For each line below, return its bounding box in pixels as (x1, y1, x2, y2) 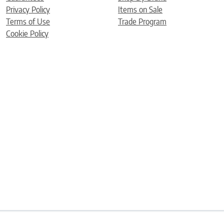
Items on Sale (118, 4, 162, 14)
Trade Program (118, 16, 166, 26)
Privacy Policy (6, 4, 50, 14)
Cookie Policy (6, 28, 48, 38)
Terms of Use (6, 16, 50, 26)
